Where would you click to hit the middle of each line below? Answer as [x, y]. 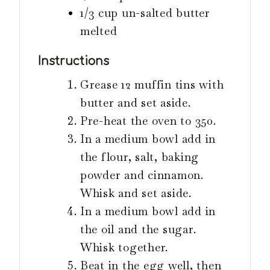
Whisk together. [124, 248]
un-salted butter [166, 13]
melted [99, 31]
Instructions [74, 61]
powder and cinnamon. [142, 175]
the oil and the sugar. [138, 230]
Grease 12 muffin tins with [152, 85]
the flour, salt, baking [140, 157]
